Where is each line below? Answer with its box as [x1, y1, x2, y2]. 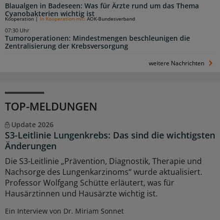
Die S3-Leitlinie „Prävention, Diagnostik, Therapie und [5, 156, 202, 167]
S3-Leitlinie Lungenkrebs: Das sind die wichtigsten [5, 129, 215, 141]
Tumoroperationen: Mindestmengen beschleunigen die [5, 34, 190, 43]
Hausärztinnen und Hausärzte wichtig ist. [5, 188, 158, 199]
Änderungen [5, 140, 56, 152]
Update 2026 [11, 120, 54, 130]
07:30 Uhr [5, 27, 29, 34]
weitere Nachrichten [149, 59, 206, 68]
